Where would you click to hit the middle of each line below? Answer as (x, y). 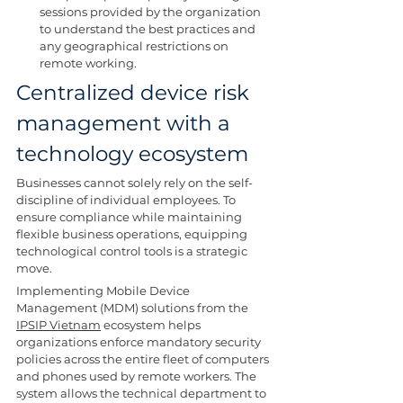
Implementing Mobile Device (104, 291)
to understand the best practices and (149, 29)
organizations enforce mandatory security (140, 342)
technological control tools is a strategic (133, 251)
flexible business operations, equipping (133, 234)
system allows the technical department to (143, 394)
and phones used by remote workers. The (138, 376)
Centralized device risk (135, 93)
